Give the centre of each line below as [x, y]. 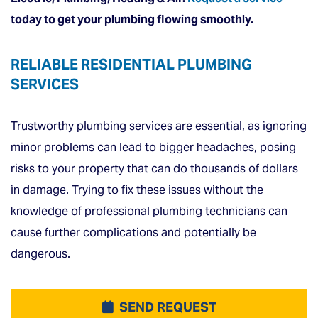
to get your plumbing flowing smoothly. [148, 20]
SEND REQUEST [168, 307]
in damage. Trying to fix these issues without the [137, 190]
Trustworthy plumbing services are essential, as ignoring [159, 126]
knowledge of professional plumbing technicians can [149, 211]
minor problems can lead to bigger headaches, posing [153, 147]
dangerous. [40, 254]
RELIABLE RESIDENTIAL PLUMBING [131, 65]
